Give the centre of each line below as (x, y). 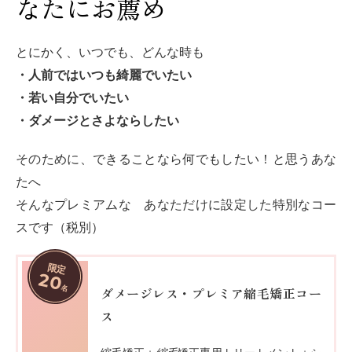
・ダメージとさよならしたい (97, 120)
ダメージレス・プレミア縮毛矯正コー (211, 293)
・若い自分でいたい (72, 97)
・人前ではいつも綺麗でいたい (104, 75)
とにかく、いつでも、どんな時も (110, 52)
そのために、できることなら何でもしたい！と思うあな (176, 159)
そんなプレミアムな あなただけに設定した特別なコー (176, 204)
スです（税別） (60, 227)
